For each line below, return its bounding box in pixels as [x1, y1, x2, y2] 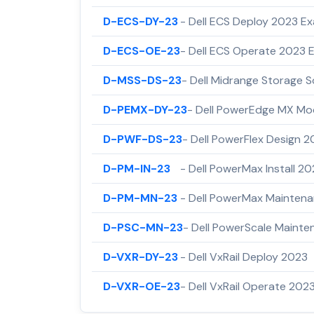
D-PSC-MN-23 [103, 219, 183, 235]
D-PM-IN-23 [103, 161, 170, 176]
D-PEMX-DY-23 [103, 102, 187, 117]
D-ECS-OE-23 [103, 43, 180, 58]
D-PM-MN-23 [103, 190, 177, 205]
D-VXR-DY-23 [103, 249, 178, 264]
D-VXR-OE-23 [103, 278, 180, 294]
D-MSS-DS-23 [103, 72, 182, 88]
